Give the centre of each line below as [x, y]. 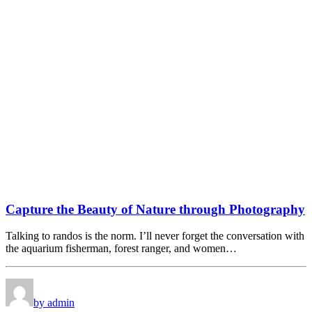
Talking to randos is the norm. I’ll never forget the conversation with [155, 236]
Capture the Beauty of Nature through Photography [155, 209]
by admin [54, 303]
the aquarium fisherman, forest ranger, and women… [121, 249]
